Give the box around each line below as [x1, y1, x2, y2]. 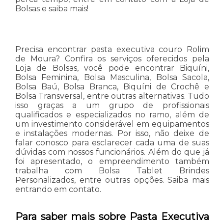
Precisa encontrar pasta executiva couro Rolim [15, 44, 210, 54]
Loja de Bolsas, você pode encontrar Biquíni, [15, 63, 210, 73]
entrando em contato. [15, 184, 101, 194]
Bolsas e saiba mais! [15, 3, 88, 13]
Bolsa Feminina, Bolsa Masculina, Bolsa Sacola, [15, 72, 210, 82]
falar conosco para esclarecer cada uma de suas [15, 137, 210, 147]
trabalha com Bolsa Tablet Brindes [15, 165, 210, 175]
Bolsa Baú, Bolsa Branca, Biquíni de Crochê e [15, 82, 210, 91]
